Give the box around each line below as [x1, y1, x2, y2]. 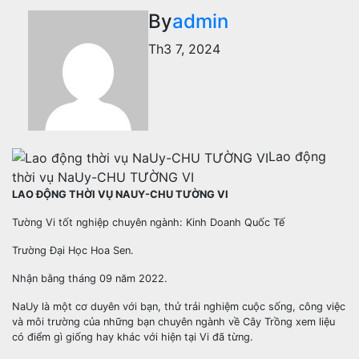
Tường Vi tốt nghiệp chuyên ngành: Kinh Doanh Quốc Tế [12, 216, 284, 228]
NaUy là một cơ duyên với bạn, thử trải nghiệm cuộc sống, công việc [12, 300, 345, 313]
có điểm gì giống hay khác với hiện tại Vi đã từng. [12, 330, 253, 343]
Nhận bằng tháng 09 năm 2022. [12, 272, 167, 284]
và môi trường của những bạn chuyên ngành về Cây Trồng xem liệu [12, 315, 335, 328]
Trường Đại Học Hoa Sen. [12, 244, 134, 256]
